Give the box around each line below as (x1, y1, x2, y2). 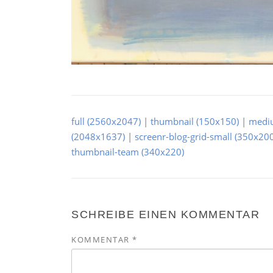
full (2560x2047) (71, 115, 141, 127)
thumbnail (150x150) (151, 115, 239, 127)
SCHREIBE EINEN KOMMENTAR (71, 208, 260, 221)
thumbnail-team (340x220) (71, 145, 184, 158)
